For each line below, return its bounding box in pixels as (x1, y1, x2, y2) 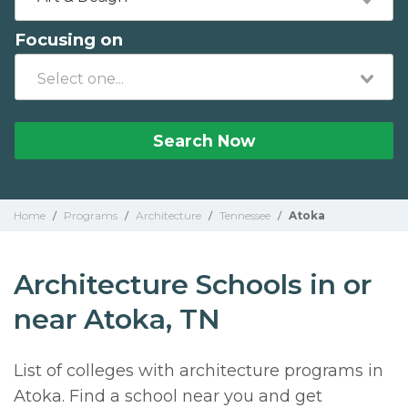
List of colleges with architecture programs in (14, 361, 383, 381)
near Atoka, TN (14, 302, 220, 336)
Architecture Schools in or (14, 268, 372, 301)
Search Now (153, 131, 255, 150)
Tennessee (219, 209, 270, 222)
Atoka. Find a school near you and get (14, 386, 322, 406)
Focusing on (15, 29, 123, 50)
